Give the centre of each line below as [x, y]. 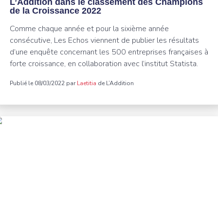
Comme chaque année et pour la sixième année [89, 29]
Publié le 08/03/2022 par [43, 83]
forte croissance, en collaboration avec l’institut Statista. [105, 64]
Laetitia [87, 83]
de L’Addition [115, 83]
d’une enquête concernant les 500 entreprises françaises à [109, 52]
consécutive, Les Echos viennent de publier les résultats [104, 40]
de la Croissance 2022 [55, 11]
